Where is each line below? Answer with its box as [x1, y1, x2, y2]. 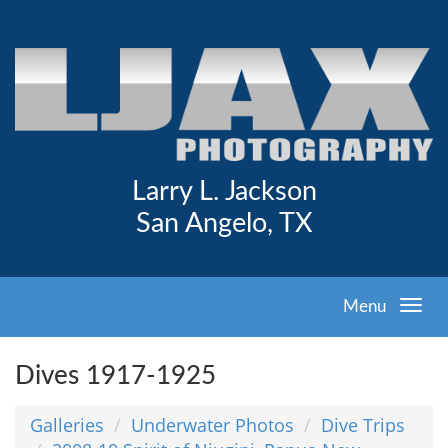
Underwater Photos [131, 412, 294, 437]
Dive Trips [321, 412, 405, 437]
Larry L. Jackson [131, 178, 317, 206]
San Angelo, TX [135, 210, 313, 238]
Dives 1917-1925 [15, 362, 216, 389]
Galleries [30, 412, 104, 437]
